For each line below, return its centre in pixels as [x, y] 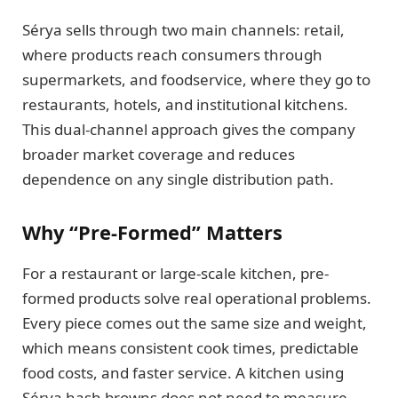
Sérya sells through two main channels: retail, [183, 30]
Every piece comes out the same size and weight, [195, 323]
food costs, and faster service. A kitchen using [183, 373]
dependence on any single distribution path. [178, 179]
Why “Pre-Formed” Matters [152, 232]
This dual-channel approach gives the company [189, 130]
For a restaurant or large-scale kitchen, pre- [175, 274]
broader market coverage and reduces [159, 155]
